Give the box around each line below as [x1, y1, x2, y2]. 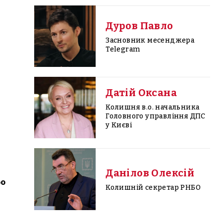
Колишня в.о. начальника [106, 103, 200, 111]
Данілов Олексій [106, 167, 195, 179]
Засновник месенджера [106, 36, 195, 45]
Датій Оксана [106, 86, 177, 99]
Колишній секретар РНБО [106, 183, 201, 192]
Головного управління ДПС [106, 111, 206, 120]
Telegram [106, 45, 140, 54]
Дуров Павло [106, 19, 173, 32]
